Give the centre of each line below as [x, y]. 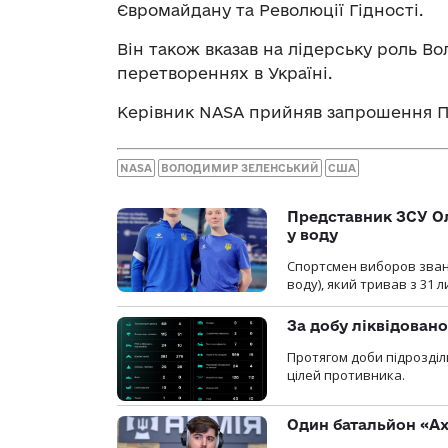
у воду [312, 234]
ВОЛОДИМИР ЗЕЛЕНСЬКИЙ [240, 167]
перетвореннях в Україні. [224, 73]
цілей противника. [346, 374]
